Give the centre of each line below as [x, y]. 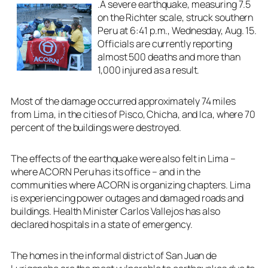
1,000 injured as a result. [149, 70]
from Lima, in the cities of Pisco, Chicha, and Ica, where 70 [133, 114]
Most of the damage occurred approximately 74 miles [123, 101]
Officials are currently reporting [165, 43]
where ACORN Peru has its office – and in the [106, 171]
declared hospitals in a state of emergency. [102, 224]
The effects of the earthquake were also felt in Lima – [123, 158]
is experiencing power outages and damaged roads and [127, 198]
